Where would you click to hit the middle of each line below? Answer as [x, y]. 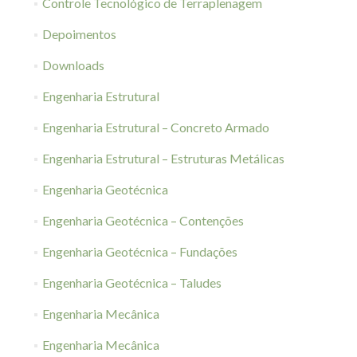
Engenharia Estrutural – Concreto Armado [155, 127]
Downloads [73, 65]
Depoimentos [79, 34]
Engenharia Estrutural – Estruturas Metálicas [163, 158]
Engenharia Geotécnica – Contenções [143, 220]
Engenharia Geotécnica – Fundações [139, 251]
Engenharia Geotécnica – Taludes [131, 282]
